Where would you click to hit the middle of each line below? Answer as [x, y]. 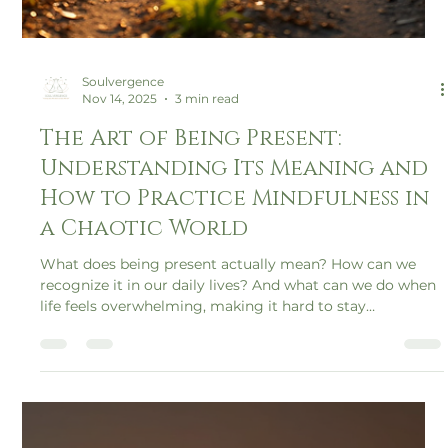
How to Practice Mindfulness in [235, 319]
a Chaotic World [144, 349]
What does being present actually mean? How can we [228, 384]
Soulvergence [123, 202]
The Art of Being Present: [191, 259]
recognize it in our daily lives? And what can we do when [238, 405]
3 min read [207, 219]
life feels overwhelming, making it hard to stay [203, 426]
